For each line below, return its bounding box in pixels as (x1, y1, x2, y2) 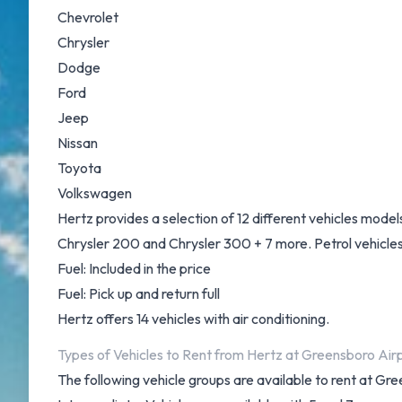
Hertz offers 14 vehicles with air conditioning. (57, 310, 329, 328)
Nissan (57, 134, 98, 152)
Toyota (57, 159, 101, 177)
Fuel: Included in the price (57, 259, 211, 277)
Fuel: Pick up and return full (57, 284, 220, 302)
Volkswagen (57, 184, 132, 202)
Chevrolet (57, 8, 118, 26)
